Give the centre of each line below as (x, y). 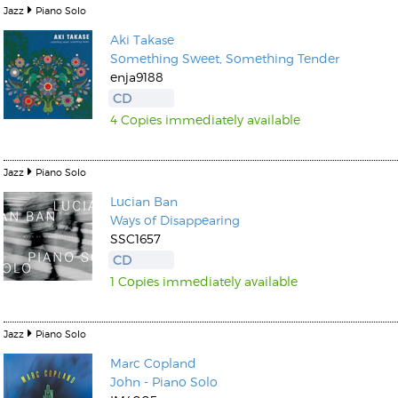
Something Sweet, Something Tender (225, 58)
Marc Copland (153, 363)
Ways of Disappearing (175, 220)
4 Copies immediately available (205, 119)
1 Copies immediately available (204, 281)
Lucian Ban (144, 201)
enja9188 (137, 77)
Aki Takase (142, 40)
